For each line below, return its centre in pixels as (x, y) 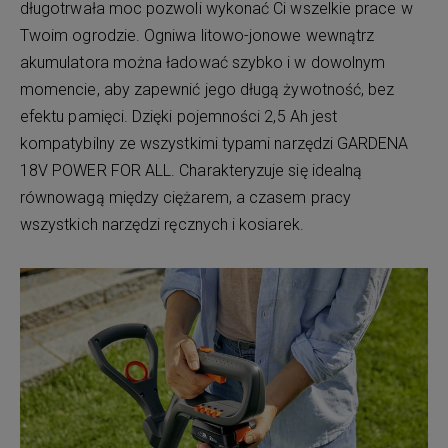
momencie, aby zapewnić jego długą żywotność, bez (207, 89)
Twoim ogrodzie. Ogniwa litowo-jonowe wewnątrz (197, 35)
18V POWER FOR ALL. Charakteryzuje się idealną (191, 170)
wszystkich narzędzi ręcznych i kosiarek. (162, 224)
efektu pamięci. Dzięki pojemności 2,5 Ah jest (179, 116)
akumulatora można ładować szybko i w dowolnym (203, 62)
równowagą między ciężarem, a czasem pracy (185, 197)
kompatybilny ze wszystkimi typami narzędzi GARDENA (214, 143)
